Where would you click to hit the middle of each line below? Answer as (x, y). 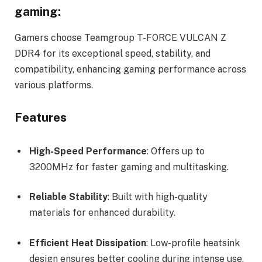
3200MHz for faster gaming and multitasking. (129, 167)
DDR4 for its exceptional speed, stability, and (113, 53)
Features (41, 118)
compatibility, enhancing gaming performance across (130, 69)
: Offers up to (176, 151)
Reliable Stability (68, 197)
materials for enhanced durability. (102, 213)
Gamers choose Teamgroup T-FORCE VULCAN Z (120, 37)
